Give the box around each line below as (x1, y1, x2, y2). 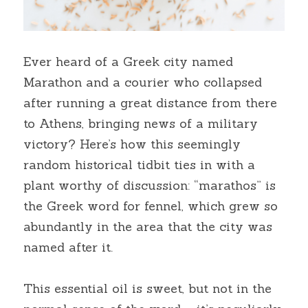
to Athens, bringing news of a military (23, 115, 258, 131)
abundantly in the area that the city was (23, 219, 272, 234)
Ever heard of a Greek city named (23, 54, 233, 69)
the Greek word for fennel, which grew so (23, 198, 278, 214)
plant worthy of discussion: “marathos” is (23, 177, 276, 193)
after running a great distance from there (23, 95, 277, 111)
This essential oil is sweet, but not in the (23, 280, 272, 296)
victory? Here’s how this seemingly (23, 136, 241, 152)
